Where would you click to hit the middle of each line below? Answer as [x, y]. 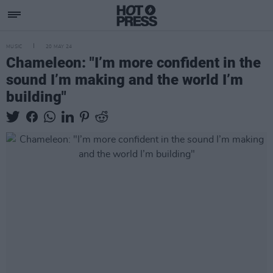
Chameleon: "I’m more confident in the [133, 63]
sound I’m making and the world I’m [125, 80]
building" [36, 97]
